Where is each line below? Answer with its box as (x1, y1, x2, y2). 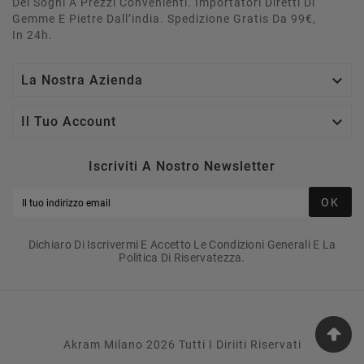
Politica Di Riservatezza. (119, 250, 245, 264)
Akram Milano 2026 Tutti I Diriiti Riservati (63, 337, 301, 351)
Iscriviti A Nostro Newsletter (89, 158, 275, 174)
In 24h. (12, 28, 53, 41)
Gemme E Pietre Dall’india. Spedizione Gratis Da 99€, (12, 11, 316, 25)
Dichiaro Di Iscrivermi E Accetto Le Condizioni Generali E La (28, 237, 336, 251)
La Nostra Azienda (21, 71, 143, 88)
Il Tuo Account (21, 113, 116, 129)
